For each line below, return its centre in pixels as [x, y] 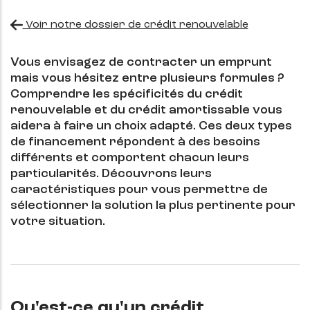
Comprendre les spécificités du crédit [127, 94]
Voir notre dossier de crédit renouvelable [135, 25]
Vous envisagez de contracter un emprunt [141, 63]
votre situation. [58, 222]
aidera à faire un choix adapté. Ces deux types [151, 126]
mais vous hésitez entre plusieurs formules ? [147, 79]
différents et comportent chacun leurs [130, 158]
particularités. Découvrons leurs [111, 174]
